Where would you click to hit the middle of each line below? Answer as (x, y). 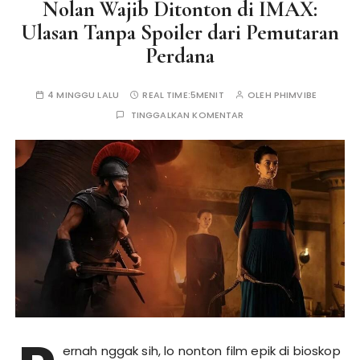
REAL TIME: (166, 95)
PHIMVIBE (295, 95)
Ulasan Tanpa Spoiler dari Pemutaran (180, 33)
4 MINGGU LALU (84, 95)
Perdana (180, 56)
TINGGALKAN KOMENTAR (187, 115)
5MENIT (207, 95)
